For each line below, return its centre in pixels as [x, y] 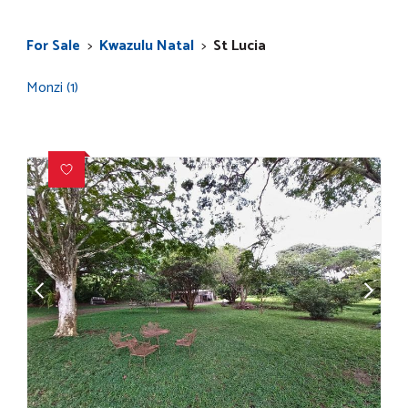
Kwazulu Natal [147, 46]
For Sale [53, 46]
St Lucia [240, 46]
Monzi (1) [52, 88]
